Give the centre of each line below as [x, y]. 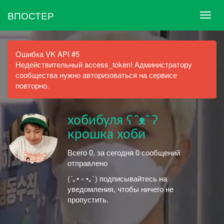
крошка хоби [106, 134]
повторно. [32, 85]
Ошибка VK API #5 [47, 54]
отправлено [87, 162]
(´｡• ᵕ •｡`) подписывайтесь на [117, 178]
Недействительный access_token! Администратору [104, 64]
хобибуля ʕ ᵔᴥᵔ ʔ [112, 120]
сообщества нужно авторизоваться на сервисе [96, 75]
